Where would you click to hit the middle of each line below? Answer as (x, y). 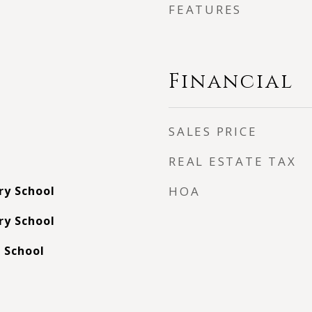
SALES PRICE (213, 131)
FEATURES (205, 9)
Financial (231, 82)
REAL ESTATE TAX (233, 161)
